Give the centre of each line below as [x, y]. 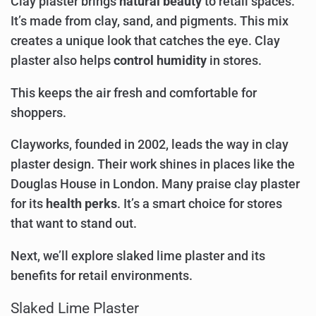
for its [28, 204]
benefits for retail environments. [102, 275]
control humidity [160, 61]
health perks [81, 204]
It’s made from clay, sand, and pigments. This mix [150, 22]
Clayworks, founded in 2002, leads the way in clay [150, 145]
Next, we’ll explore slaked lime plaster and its [138, 256]
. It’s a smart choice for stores [200, 204]
